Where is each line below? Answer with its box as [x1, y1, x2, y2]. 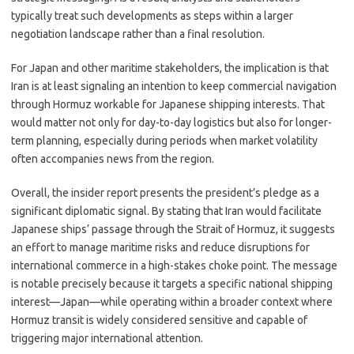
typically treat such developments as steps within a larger [11, 9, 293, 22]
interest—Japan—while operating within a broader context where [11, 296, 333, 308]
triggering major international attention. [11, 332, 203, 345]
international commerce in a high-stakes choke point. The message [11, 259, 337, 272]
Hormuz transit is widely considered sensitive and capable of [11, 314, 307, 326]
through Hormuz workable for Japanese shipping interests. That [11, 98, 325, 111]
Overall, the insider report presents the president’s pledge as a [11, 186, 319, 199]
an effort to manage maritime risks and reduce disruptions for [11, 241, 310, 254]
